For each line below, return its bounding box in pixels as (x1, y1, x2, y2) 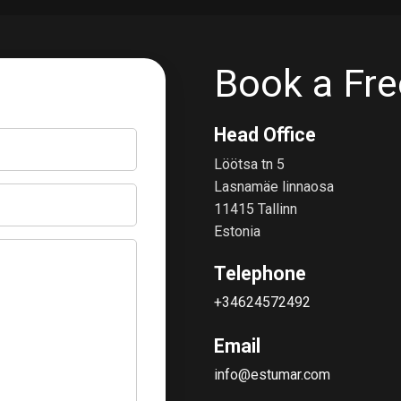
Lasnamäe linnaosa (214, 177, 334, 195)
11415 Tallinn (214, 200, 297, 218)
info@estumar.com (214, 365, 330, 383)
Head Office (214, 123, 316, 146)
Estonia (214, 222, 260, 240)
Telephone (214, 261, 306, 285)
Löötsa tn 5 (214, 155, 285, 173)
